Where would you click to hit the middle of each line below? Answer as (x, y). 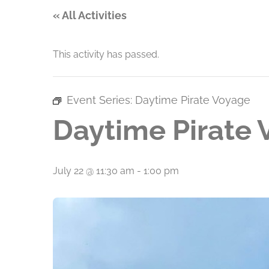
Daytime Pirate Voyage (193, 100)
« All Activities (90, 15)
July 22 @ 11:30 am (94, 171)
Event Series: (101, 100)
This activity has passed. (106, 54)
